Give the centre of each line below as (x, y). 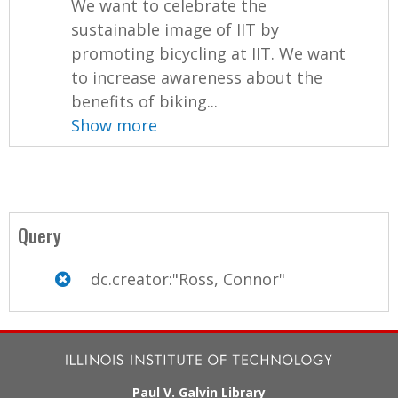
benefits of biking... (145, 101)
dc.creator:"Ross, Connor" (186, 279)
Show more (115, 125)
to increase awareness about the (197, 77)
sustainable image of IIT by (175, 29)
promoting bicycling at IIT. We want (209, 53)
